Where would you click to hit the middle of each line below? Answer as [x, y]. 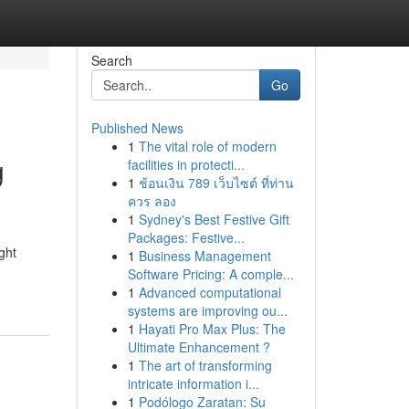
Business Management [204, 256]
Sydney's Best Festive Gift [214, 219]
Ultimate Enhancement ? [199, 347]
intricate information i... [193, 383]
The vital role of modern [207, 146]
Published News [137, 128]
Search [111, 60]
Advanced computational [210, 292]
